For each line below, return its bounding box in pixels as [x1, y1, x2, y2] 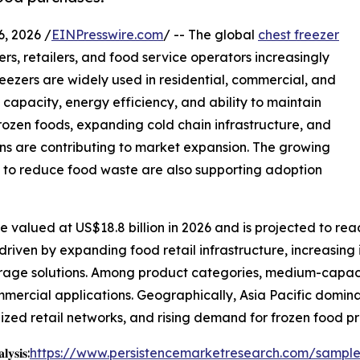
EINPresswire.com [51, 27, 163, 43]
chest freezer [258, 27, 339, 43]
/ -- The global [163, 27, 258, 43]
